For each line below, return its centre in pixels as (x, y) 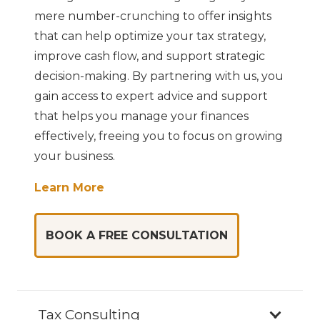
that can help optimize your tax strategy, (150, 36)
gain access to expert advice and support (151, 96)
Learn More (69, 187)
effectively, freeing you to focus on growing (159, 136)
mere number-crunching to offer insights (153, 16)
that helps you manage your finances (141, 116)
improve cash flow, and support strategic (150, 56)
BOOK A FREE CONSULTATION (137, 235)
